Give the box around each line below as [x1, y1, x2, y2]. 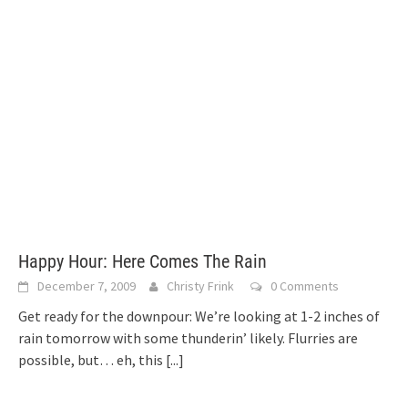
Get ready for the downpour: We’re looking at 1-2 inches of [18, 307, 380, 325]
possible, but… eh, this [18, 351, 166, 369]
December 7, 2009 [37, 278, 136, 294]
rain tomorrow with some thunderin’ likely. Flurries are [18, 329, 358, 347]
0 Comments [270, 278, 339, 294]
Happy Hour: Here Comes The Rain [18, 250, 267, 272]
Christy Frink [167, 278, 234, 294]
